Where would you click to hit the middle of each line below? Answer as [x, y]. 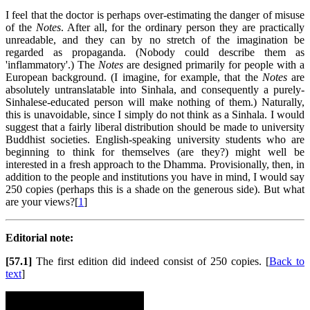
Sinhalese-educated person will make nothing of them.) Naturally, [155, 102]
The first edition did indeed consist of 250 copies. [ [151, 261]
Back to [287, 261]
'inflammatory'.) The [52, 64]
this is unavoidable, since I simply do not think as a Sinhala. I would [155, 114]
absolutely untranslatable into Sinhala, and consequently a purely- [155, 89]
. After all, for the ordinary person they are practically [183, 27]
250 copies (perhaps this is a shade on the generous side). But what [155, 189]
